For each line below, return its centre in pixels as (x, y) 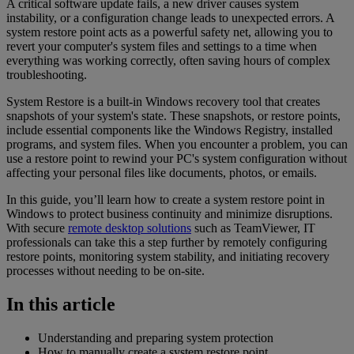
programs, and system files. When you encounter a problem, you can (177, 145)
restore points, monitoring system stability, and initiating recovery (168, 257)
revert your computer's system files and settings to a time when (162, 47)
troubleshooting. (47, 75)
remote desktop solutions (130, 228)
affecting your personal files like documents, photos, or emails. (162, 173)
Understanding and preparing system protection (156, 338)
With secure (37, 228)
